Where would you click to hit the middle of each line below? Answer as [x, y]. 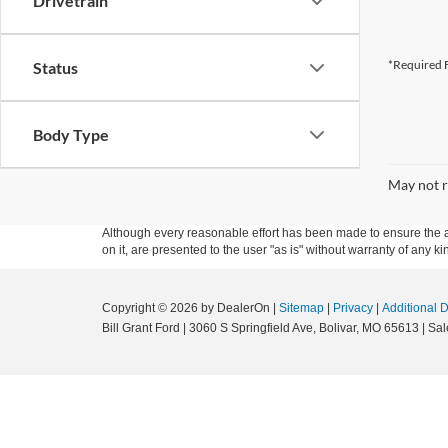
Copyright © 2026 [151, 308]
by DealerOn [235, 308]
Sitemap [301, 308]
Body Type [71, 134]
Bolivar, [337, 328]
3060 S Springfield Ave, [251, 328]
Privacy [353, 308]
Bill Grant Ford [141, 328]
